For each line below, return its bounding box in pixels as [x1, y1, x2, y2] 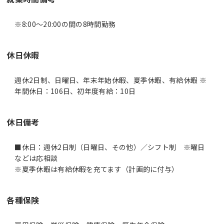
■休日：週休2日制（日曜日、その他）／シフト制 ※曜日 [14, 141, 205, 152]
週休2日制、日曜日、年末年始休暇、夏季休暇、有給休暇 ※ [14, 74, 206, 85]
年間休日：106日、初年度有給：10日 [14, 85, 136, 96]
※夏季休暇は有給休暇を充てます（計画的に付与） [14, 163, 179, 174]
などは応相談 [14, 152, 58, 163]
